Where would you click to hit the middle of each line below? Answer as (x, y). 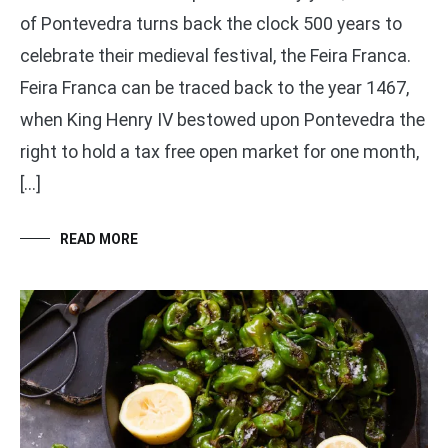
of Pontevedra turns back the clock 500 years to (211, 23)
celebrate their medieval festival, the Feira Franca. (215, 55)
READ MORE (99, 238)
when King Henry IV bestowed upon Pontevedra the (222, 119)
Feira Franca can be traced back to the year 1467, (214, 87)
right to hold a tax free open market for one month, (219, 151)
